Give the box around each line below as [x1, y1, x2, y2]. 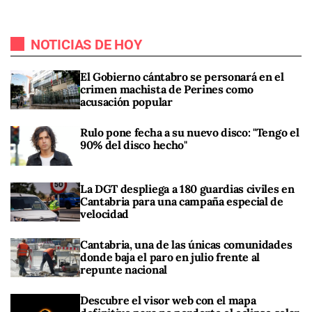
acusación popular [80, 95, 173, 109]
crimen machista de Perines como [80, 82, 254, 97]
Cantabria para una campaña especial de [80, 194, 283, 208]
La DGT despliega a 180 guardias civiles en [80, 181, 295, 196]
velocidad [80, 206, 130, 221]
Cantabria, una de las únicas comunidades [80, 237, 292, 251]
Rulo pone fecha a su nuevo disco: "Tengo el [80, 125, 299, 140]
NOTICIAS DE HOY [27, 36, 142, 54]
